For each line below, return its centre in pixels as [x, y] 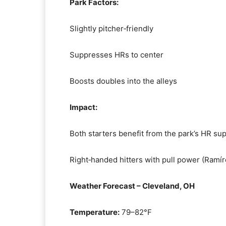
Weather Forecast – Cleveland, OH [132, 186]
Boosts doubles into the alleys [123, 81]
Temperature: [95, 212]
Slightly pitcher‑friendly [111, 29]
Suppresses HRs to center [117, 55]
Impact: [83, 107]
